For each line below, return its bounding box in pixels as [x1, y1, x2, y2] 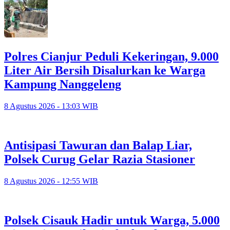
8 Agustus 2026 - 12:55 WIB [4, 176, 98, 185]
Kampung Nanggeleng [4, 78, 121, 91]
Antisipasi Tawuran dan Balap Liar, [4, 139, 192, 152]
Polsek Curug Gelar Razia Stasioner [4, 152, 195, 166]
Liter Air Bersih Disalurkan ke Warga [4, 64, 205, 78]
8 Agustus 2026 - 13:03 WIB [4, 102, 98, 111]
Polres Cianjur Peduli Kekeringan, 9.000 [4, 50, 219, 64]
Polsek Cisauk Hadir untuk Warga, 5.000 [4, 213, 220, 227]
